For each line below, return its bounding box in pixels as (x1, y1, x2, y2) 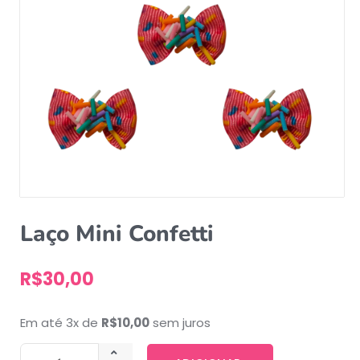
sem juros (153, 314, 211, 332)
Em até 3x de (20, 314, 101, 332)
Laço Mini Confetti (20, 219, 214, 250)
